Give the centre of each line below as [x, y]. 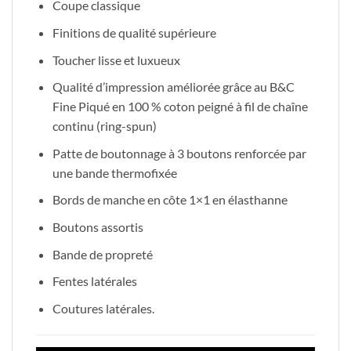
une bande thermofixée [114, 172]
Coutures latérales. [103, 308]
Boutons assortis [98, 226]
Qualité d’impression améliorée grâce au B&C [173, 87]
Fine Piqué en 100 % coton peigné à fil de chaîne [180, 107]
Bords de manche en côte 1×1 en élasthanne [170, 200]
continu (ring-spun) [104, 126]
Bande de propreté [102, 254]
